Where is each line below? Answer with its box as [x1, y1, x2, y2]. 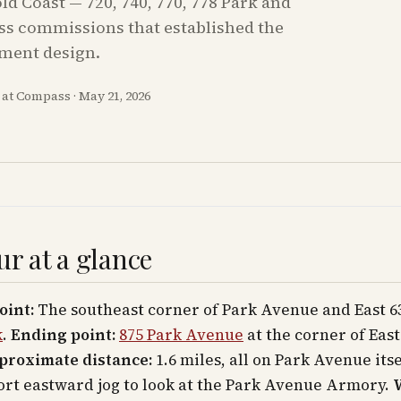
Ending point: [11, 324, 115, 346]
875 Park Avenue [119, 324, 243, 346]
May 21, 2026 [79, 87, 150, 105]
